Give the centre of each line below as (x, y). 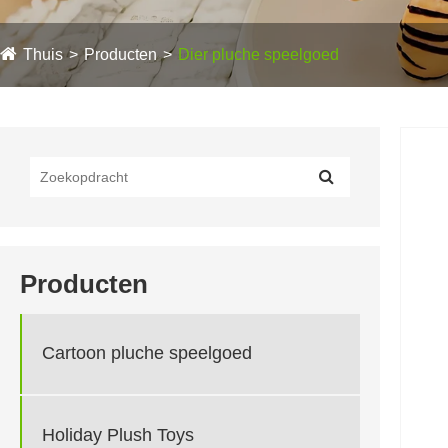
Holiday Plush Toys (118, 435)
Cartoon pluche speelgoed (147, 353)
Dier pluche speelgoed (258, 54)
